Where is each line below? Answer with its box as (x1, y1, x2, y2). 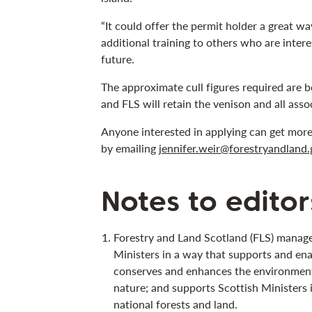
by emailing (100, 141, 159, 155)
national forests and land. (113, 297, 237, 311)
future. (100, 52, 134, 65)
